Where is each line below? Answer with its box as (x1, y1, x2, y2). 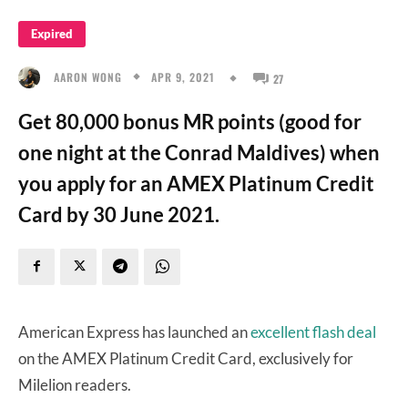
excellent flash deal (250, 321, 376, 342)
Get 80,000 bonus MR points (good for (18, 108, 362, 134)
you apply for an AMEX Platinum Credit (18, 170, 374, 196)
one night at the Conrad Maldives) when (18, 139, 380, 165)
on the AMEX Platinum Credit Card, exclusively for (18, 348, 353, 368)
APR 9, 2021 (151, 68, 215, 85)
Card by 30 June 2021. (18, 201, 219, 227)
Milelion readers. (18, 374, 134, 394)
